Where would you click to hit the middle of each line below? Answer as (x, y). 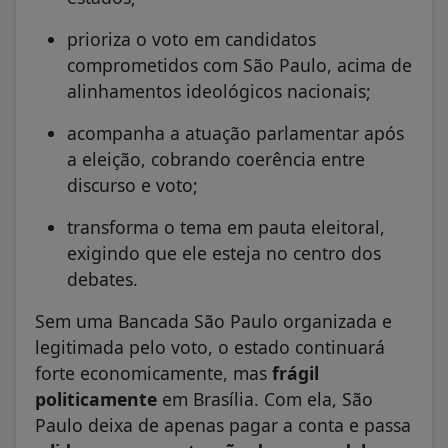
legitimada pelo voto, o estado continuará (210, 346)
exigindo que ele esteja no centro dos (224, 252)
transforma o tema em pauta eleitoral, (226, 226)
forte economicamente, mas (153, 372)
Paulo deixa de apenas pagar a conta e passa (223, 424)
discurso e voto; (132, 184)
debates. (102, 278)
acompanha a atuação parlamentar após (235, 132)
